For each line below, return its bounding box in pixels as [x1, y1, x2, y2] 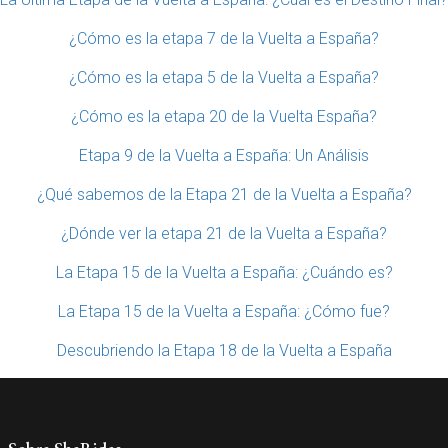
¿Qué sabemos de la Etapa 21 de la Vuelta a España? [36, 185, 412, 204]
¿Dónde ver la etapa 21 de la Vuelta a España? [61, 224, 387, 243]
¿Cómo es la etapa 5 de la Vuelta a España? [69, 68, 379, 87]
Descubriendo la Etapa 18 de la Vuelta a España [56, 341, 392, 360]
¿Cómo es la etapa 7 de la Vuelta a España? [69, 29, 379, 48]
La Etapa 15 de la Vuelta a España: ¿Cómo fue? [58, 302, 390, 321]
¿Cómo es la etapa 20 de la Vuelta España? [71, 107, 377, 126]
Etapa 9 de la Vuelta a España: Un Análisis [79, 146, 369, 165]
